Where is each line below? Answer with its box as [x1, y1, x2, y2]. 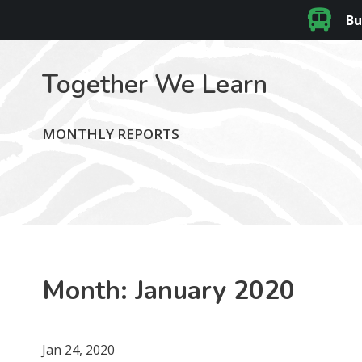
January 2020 [135, 272, 296, 308]
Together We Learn [42, 66, 268, 102]
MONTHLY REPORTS [42, 124, 180, 143]
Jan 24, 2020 [42, 340, 116, 359]
